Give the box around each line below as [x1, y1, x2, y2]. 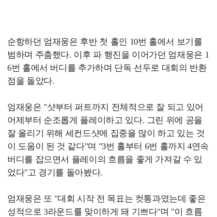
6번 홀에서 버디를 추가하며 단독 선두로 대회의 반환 [7, 63, 207, 73]
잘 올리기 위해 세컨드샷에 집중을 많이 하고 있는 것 [7, 128, 205, 138]
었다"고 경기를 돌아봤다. [7, 168, 103, 177]
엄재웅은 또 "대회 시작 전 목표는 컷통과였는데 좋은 [7, 194, 206, 203]
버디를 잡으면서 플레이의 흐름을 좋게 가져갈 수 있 [7, 155, 202, 164]
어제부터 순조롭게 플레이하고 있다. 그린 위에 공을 [7, 115, 202, 125]
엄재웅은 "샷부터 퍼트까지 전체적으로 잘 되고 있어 [7, 102, 203, 112]
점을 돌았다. [7, 76, 55, 86]
